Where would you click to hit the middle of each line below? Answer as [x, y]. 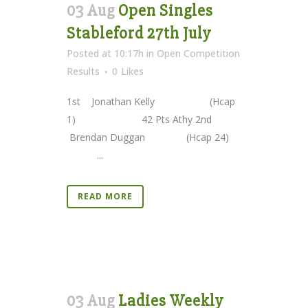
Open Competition [198, 53]
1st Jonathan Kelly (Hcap [151, 101]
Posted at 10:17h [105, 53]
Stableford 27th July [139, 33]
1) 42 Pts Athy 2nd [141, 119]
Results [83, 71]
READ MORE [105, 196]
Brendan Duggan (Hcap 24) [152, 137]
